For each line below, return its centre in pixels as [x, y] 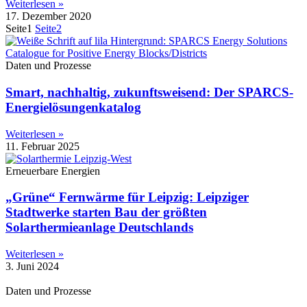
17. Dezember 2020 [48, 16]
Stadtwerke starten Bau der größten [106, 212]
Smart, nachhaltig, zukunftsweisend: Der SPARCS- [149, 92]
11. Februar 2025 [42, 146]
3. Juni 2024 [32, 266]
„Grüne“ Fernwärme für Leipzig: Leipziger [127, 197]
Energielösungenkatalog [73, 107]
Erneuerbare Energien [53, 171]
